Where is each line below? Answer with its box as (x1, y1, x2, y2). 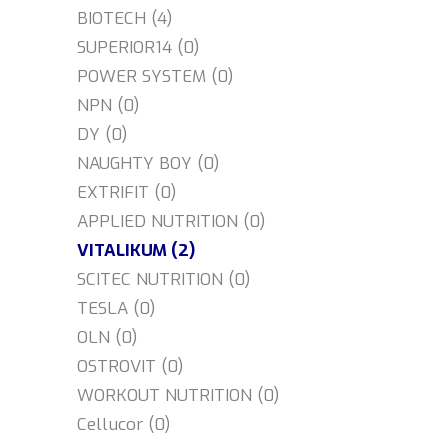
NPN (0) (77, 94, 140, 117)
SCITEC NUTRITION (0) (77, 268, 251, 291)
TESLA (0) (77, 297, 156, 320)
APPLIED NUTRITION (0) (77, 210, 266, 233)
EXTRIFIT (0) (77, 181, 177, 204)
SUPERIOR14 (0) (77, 36, 200, 59)
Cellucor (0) (77, 413, 171, 436)
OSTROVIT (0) (77, 355, 184, 378)
